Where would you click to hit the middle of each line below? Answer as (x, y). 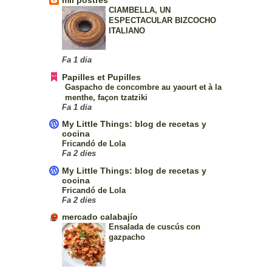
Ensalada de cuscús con (154, 227)
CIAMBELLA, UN (139, 10)
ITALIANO (127, 31)
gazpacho (127, 237)
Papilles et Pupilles (101, 77)
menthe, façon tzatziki (106, 97)
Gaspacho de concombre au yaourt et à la (143, 87)
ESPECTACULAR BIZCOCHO (162, 21)
